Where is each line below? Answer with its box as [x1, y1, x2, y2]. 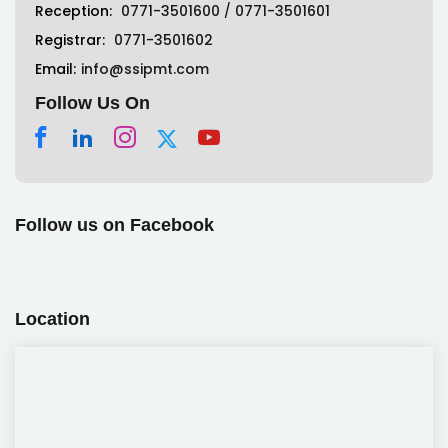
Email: [35, 59, 76, 79]
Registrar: [35, 30, 105, 50]
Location [15, 309, 90, 329]
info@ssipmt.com [81, 59, 209, 79]
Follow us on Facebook [15, 215, 214, 235]
